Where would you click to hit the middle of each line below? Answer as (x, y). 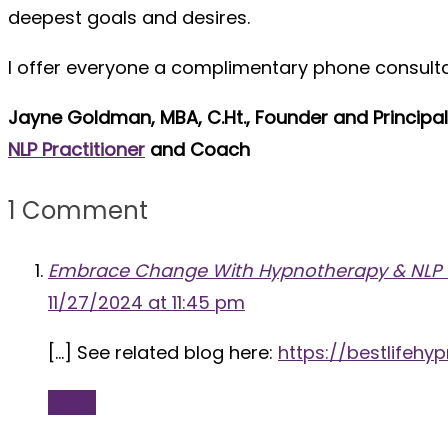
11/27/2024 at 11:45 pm (146, 302)
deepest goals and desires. (129, 17)
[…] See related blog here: (163, 352)
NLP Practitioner (76, 149)
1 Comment (78, 210)
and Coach (197, 149)
